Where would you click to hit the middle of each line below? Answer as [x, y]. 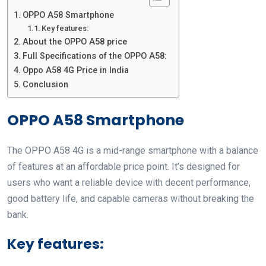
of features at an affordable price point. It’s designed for [123, 167]
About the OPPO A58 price [75, 42]
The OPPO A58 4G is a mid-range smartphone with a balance [133, 151]
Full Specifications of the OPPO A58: [94, 56]
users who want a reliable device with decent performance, [129, 183]
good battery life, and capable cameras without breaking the [131, 199]
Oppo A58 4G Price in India [75, 71]
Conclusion [45, 85]
